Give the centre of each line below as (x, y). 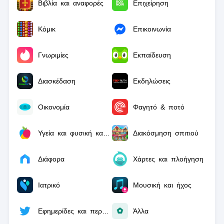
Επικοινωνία (152, 29)
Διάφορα (51, 159)
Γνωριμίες (53, 55)
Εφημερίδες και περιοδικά (105, 211)
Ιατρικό (49, 185)
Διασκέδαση (56, 81)
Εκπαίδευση (152, 55)
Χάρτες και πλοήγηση (168, 159)
